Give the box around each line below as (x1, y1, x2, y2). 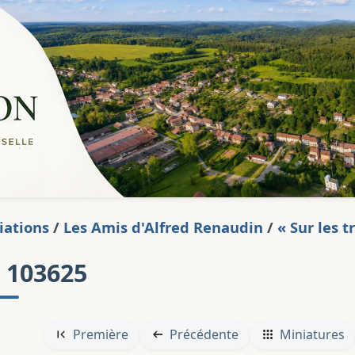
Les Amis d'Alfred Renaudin (63, 217, 263, 237)
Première (72, 326, 128, 343)
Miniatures (279, 326, 345, 343)
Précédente (169, 326, 239, 343)
